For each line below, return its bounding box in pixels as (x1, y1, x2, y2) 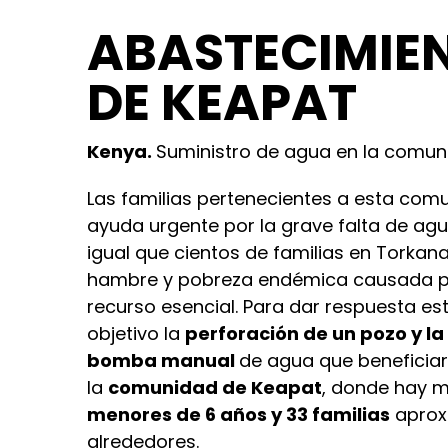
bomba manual (87, 347, 239, 373)
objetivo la (87, 320, 185, 346)
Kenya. (87, 138, 156, 164)
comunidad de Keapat (108, 374, 322, 400)
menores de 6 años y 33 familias (87, 401, 390, 427)
